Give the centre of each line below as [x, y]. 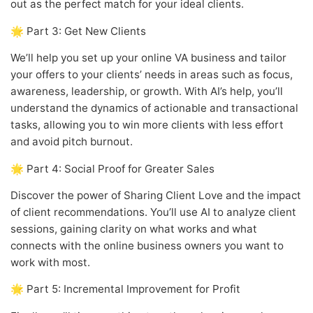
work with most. [50, 262]
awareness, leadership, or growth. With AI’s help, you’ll [147, 92]
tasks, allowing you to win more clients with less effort [147, 125]
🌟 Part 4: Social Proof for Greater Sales [112, 168]
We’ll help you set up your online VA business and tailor [148, 58]
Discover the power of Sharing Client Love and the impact [156, 195]
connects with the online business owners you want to [147, 245]
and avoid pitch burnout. [72, 142]
